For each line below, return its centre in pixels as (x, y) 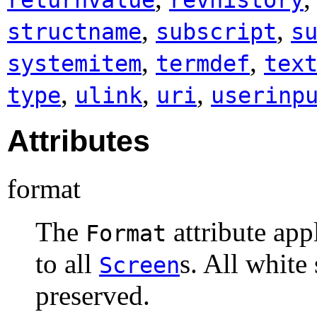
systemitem (74, 63)
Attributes (79, 140)
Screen (139, 265)
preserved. (93, 295)
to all (67, 263)
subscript (216, 31)
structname (74, 31)
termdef (203, 63)
